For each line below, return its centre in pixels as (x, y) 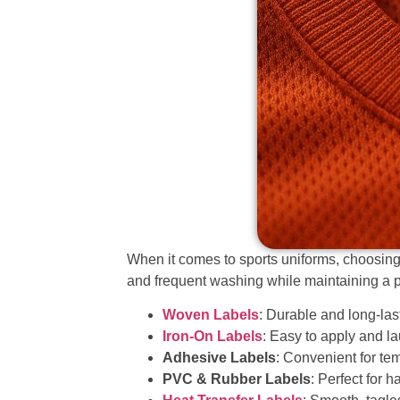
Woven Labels (211, 315)
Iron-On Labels (213, 337)
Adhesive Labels (220, 358)
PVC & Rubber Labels (237, 379)
